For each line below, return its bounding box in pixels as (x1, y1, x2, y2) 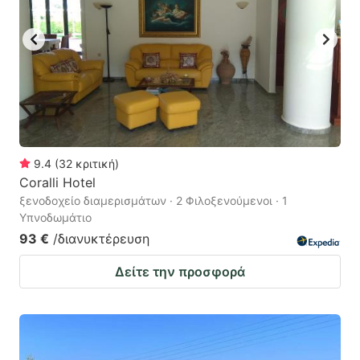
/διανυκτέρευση (53, 230, 149, 247)
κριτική (76, 156, 115, 170)
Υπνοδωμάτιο (19, 210, 92, 224)
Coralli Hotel (19, 174, 96, 190)
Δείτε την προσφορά (115, 263, 245, 280)
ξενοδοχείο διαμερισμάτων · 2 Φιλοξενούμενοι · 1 (19, 193, 288, 207)
